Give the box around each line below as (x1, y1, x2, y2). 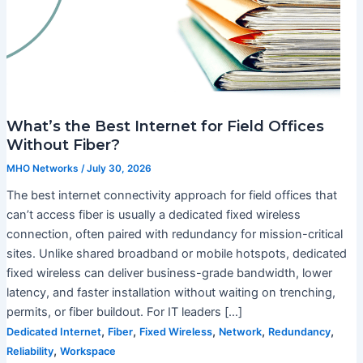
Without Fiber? (6, 135, 120, 154)
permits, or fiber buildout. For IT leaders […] (6, 305, 242, 320)
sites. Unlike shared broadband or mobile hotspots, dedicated (6, 246, 347, 262)
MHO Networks (6, 163, 81, 175)
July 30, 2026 (86, 163, 152, 175)
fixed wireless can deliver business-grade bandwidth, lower (6, 266, 332, 281)
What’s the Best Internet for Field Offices (6, 116, 324, 135)
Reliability (6, 345, 53, 358)
